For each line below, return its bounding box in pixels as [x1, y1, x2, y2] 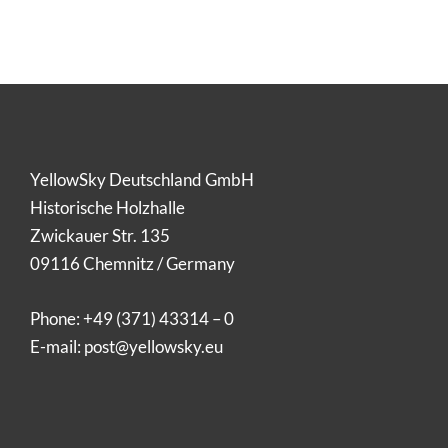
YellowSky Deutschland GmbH [29, 169, 254, 190]
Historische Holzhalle [29, 197, 185, 218]
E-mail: [29, 336, 84, 357]
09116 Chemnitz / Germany [29, 253, 235, 274]
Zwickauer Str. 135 [29, 225, 170, 246]
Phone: [29, 308, 83, 329]
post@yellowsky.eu [83, 336, 223, 357]
